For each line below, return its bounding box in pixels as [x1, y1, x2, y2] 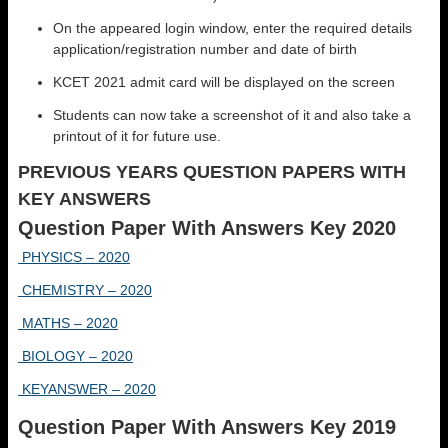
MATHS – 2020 [18, 315, 118, 331]
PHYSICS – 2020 [18, 249, 130, 265]
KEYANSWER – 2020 [18, 381, 156, 397]
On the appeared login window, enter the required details [53, 20, 412, 36]
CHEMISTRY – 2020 [18, 282, 152, 298]
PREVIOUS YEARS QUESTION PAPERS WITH [18, 162, 406, 182]
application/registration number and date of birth [53, 41, 357, 57]
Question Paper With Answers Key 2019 [18, 416, 396, 438]
